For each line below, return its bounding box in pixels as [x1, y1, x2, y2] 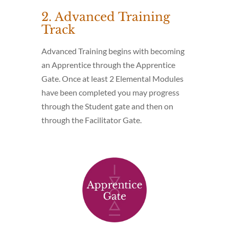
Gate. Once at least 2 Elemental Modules [41, 74, 184, 84]
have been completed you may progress [41, 87, 179, 98]
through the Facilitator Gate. [41, 115, 142, 125]
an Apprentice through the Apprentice [41, 60, 175, 70]
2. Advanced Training [41, 10, 170, 25]
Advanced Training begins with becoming [41, 46, 185, 56]
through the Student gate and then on [41, 101, 173, 111]
